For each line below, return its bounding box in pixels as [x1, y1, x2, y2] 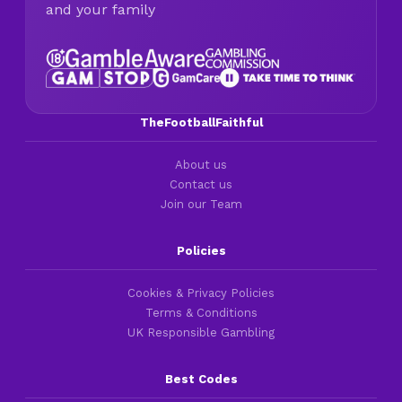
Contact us [170, 178, 232, 192]
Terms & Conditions [144, 306, 258, 320]
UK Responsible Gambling [127, 326, 275, 340]
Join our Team [160, 197, 242, 212]
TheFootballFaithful [139, 116, 263, 130]
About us [175, 158, 227, 172]
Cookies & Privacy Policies [127, 286, 275, 301]
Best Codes [164, 372, 238, 387]
